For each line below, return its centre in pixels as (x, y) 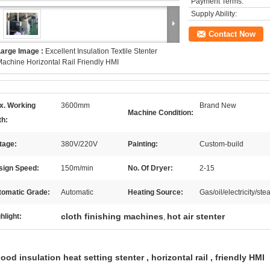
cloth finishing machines (112, 216)
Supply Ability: (214, 14)
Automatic (77, 192)
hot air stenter (196, 216)
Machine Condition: (161, 113)
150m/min (77, 168)
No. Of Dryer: (150, 168)
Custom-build (221, 144)
